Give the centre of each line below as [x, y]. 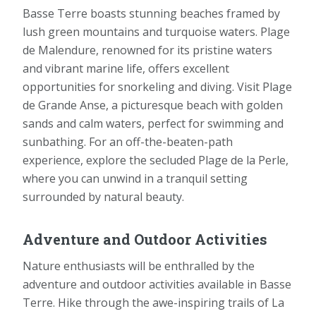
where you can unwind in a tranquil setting [135, 178]
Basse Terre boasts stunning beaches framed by [151, 13]
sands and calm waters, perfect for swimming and [153, 123]
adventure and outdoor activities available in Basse [157, 284]
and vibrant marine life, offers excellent [126, 68]
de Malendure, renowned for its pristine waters [147, 50]
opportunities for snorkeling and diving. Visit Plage [157, 86]
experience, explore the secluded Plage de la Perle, [156, 160]
